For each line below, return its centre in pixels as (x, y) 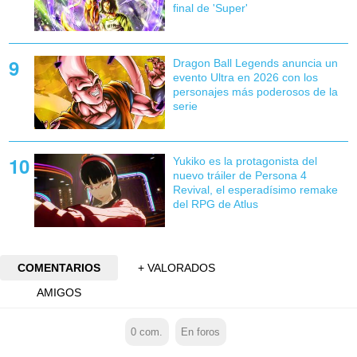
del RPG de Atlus (215, 204)
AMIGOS (59, 293)
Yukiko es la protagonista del (245, 161)
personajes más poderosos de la (255, 91)
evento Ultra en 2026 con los (245, 77)
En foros (201, 332)
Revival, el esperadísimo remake (255, 189)
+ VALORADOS (177, 268)
